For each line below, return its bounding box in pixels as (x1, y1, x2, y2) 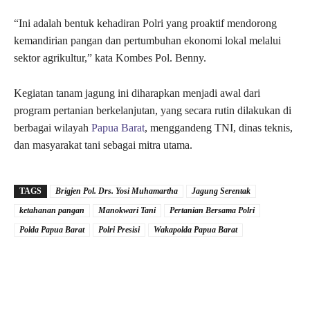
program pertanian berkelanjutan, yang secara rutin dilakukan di (14, 104, 291, 116)
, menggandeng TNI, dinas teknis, (145, 121, 293, 134)
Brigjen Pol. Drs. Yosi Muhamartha (55, 185, 178, 196)
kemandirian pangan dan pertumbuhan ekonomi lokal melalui (14, 34, 281, 46)
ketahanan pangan (19, 205, 84, 215)
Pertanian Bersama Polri (170, 205, 255, 215)
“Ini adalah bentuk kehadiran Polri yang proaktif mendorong (14, 17, 277, 29)
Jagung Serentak (192, 185, 250, 196)
